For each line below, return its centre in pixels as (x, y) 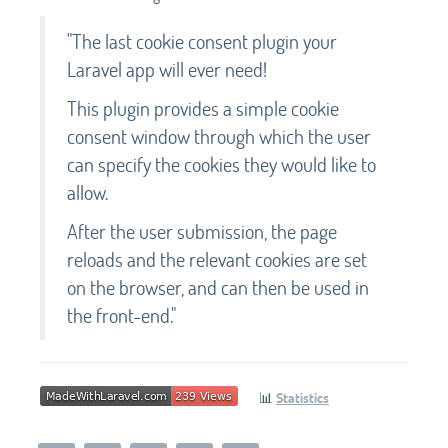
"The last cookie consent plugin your (202, 40)
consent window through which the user (219, 135)
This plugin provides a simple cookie (203, 107)
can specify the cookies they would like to (221, 163)
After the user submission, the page (202, 230)
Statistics (302, 397)
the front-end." (121, 314)
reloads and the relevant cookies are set (217, 258)
